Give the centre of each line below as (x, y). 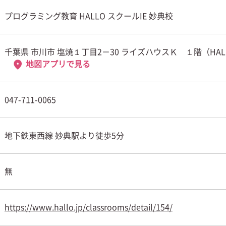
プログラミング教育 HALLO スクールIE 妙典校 (89, 16)
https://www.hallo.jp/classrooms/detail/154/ (88, 207)
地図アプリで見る (58, 64)
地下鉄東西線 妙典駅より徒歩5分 (64, 136)
